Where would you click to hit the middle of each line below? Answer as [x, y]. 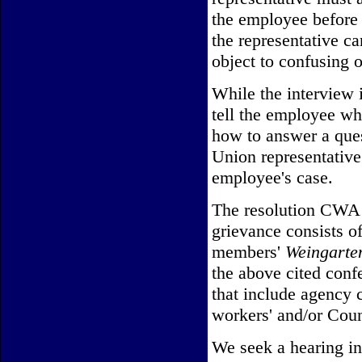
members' [248, 252]
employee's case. [272, 177]
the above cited [269, 273]
